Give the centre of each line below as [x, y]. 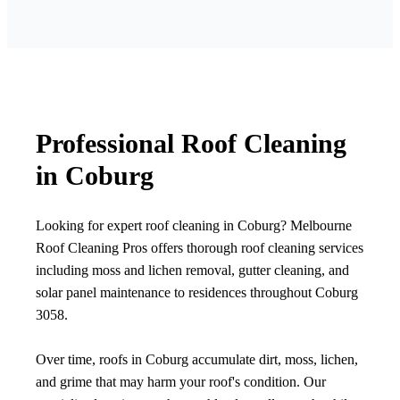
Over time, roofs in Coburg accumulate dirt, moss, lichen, [197, 360]
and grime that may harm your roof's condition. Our [181, 382]
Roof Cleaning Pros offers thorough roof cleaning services [200, 248]
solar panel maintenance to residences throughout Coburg [197, 293]
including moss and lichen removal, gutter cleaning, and [192, 271]
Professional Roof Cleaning [191, 144]
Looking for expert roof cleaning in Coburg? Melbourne [194, 226]
